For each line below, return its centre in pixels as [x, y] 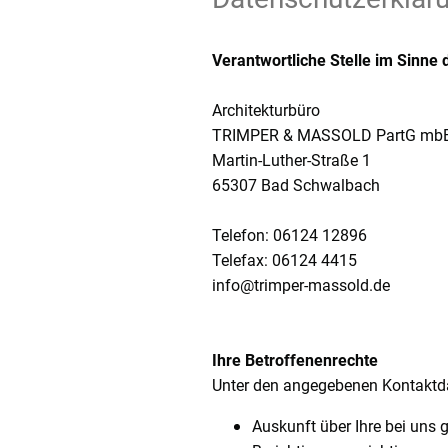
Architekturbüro [266, 111]
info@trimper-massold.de [301, 286]
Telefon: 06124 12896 [289, 236]
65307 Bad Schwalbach [296, 186]
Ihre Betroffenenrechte [295, 361]
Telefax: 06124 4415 [284, 261]
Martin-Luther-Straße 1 [291, 161]
